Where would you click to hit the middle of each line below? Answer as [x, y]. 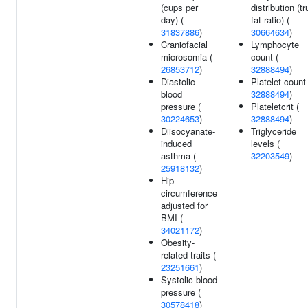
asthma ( [178, 156]
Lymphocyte [275, 44]
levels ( [265, 143]
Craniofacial [184, 44]
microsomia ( [187, 57]
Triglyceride [274, 131]
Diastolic [178, 81]
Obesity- [178, 242]
